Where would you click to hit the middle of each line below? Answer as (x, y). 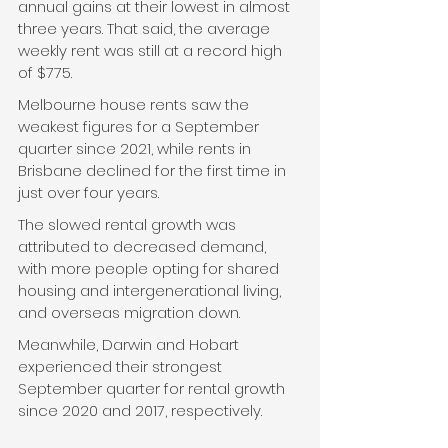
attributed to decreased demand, (144, 247)
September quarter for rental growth (153, 389)
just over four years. (88, 193)
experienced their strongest (122, 367)
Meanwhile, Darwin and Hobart (130, 345)
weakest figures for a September (140, 127)
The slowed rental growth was (129, 225)
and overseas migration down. (129, 313)
